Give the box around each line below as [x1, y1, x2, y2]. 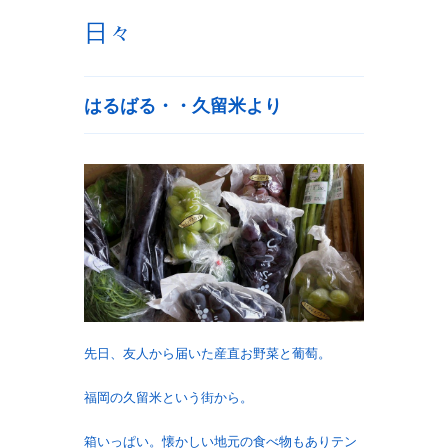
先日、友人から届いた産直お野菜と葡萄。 [84, 345, 331, 361]
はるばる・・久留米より [84, 96, 282, 116]
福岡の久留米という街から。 [84, 389, 253, 405]
